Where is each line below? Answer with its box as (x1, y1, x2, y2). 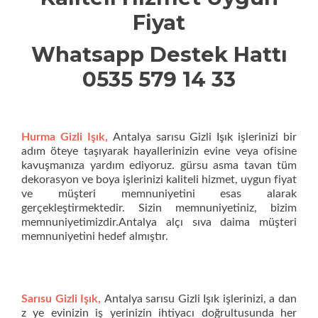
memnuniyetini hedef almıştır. (21, 230, 168, 242)
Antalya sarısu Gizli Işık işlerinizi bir (112, 131, 297, 143)
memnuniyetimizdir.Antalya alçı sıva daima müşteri (21, 216, 297, 228)
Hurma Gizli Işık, (21, 131, 108, 143)
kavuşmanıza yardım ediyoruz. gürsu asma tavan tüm (21, 159, 297, 171)
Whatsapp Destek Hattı (31, 41, 287, 67)
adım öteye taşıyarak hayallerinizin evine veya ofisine (21, 145, 297, 157)
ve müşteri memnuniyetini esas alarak (21, 187, 297, 199)
